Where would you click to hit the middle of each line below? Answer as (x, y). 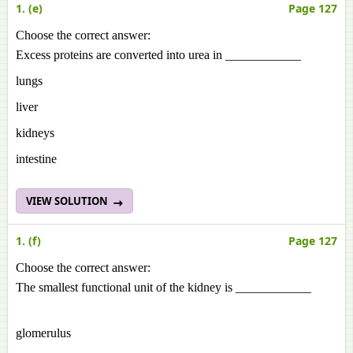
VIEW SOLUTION (68, 201)
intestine (36, 159)
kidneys (46, 133)
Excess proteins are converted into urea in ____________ (158, 55)
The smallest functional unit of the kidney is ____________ (163, 287)
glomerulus (46, 333)
